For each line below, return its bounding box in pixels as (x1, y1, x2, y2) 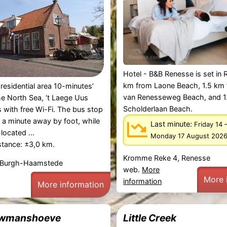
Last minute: (150, 120, 194, 129)
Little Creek (123, 211, 177, 224)
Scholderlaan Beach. (123, 104, 193, 113)
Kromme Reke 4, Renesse (123, 153, 211, 162)
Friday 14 (194, 120, 222, 129)
